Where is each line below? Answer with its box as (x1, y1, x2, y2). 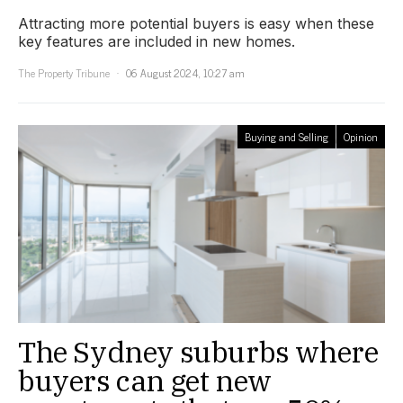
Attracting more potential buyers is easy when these (18, 13, 374, 32)
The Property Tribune (18, 63, 110, 82)
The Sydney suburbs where (18, 332, 379, 371)
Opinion (344, 127, 378, 146)
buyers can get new (18, 361, 272, 399)
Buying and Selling (245, 127, 328, 146)
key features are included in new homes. (18, 31, 295, 50)
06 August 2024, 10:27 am (126, 63, 245, 82)
